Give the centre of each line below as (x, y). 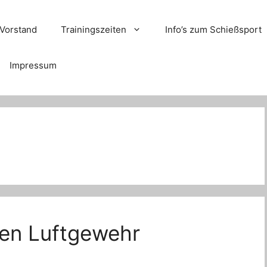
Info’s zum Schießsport (214, 30)
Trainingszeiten (94, 30)
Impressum (33, 65)
